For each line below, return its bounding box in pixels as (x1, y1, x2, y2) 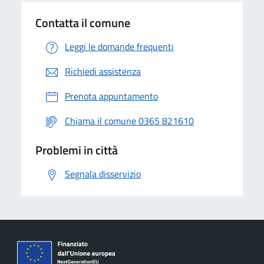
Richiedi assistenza (65, 64, 141, 78)
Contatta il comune (35, 13, 130, 32)
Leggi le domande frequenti (65, 39, 174, 54)
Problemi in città (35, 140, 118, 159)
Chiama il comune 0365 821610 (65, 113, 194, 128)
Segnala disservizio (65, 166, 141, 181)
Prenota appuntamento (65, 88, 158, 103)
